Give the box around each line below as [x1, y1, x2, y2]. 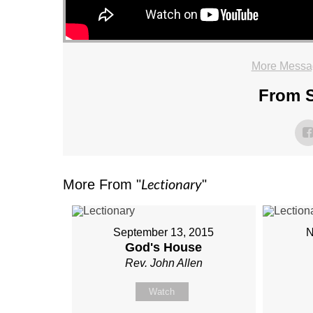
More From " [63, 177, 141, 193]
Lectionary [141, 175, 202, 193]
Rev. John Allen [124, 257, 203, 270]
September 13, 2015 [113, 226, 214, 239]
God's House [125, 240, 203, 255]
